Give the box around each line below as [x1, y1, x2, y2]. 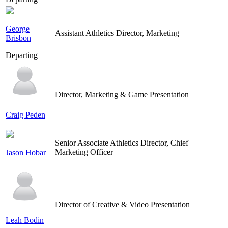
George [6, 24, 30, 33]
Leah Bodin [6, 215, 44, 224]
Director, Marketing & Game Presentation [55, 90, 189, 99]
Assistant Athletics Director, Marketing [55, 28, 179, 37]
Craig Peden [6, 110, 45, 119]
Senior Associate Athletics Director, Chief [55, 138, 188, 147]
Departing [6, 50, 38, 60]
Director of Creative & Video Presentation [55, 199, 190, 209]
